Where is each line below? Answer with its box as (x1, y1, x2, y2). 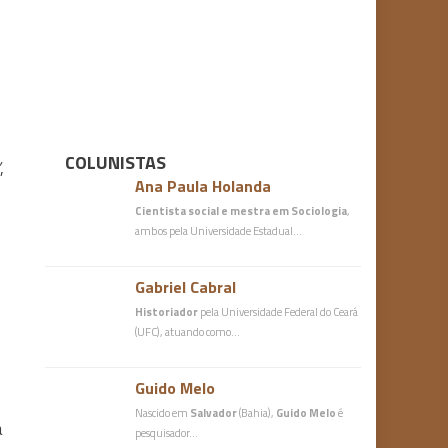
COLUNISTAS (65, 149, 167, 176)
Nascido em (135, 404, 191, 421)
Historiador (135, 303, 199, 320)
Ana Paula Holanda (135, 174, 272, 198)
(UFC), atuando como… (135, 323, 241, 340)
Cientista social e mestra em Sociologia (135, 202, 348, 219)
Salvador (190, 404, 238, 421)
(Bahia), (237, 404, 277, 421)
